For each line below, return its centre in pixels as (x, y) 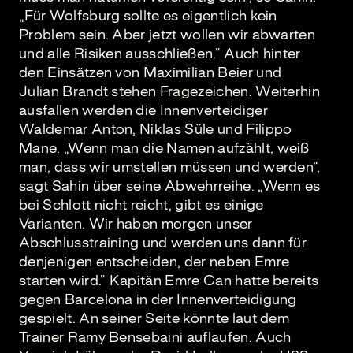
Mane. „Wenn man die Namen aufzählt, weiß (164, 148)
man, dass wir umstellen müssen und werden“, (170, 167)
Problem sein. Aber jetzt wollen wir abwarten (167, 35)
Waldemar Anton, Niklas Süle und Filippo (156, 129)
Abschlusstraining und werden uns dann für (163, 243)
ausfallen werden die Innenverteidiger (143, 110)
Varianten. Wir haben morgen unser (136, 224)
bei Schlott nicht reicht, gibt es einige (141, 205)
